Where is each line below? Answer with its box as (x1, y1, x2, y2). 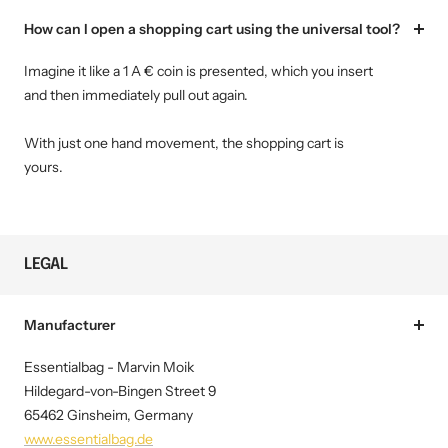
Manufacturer (24, 316, 115, 335)
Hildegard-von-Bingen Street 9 (24, 382, 217, 401)
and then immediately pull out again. (24, 86, 248, 105)
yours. (24, 158, 63, 177)
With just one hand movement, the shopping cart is (24, 134, 344, 153)
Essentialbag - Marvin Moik (24, 358, 194, 377)
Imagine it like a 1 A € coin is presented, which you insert (24, 62, 373, 81)
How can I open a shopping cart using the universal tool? (24, 20, 400, 39)
